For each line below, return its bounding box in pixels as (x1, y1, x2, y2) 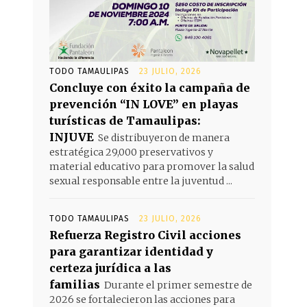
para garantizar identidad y (49, 244, 213, 258)
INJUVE (49, 130, 94, 144)
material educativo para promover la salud (49, 160, 254, 173)
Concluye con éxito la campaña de (49, 80, 250, 95)
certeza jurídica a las (49, 260, 171, 275)
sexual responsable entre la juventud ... (49, 174, 232, 187)
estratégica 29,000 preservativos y (49, 145, 213, 158)
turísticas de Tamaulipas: (49, 113, 201, 127)
